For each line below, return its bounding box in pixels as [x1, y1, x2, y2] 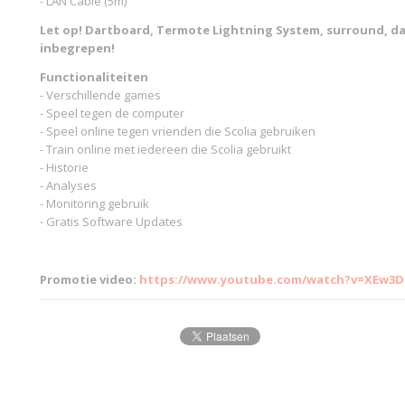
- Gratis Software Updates [40, 213, 183, 230]
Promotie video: [40, 271, 139, 287]
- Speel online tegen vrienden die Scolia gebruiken [40, 123, 316, 139]
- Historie [40, 159, 89, 175]
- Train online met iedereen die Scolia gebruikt [40, 141, 291, 157]
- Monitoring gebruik [40, 195, 149, 212]
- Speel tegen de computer [40, 105, 184, 121]
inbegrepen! [40, 40, 115, 56]
